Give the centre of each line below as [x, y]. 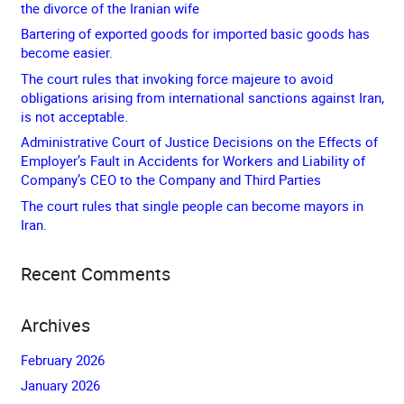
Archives [55, 325]
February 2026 [62, 359]
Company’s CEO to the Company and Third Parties [170, 179]
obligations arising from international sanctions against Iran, [202, 97]
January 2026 [60, 385]
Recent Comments [95, 273]
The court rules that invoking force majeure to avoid [176, 78]
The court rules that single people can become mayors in [192, 205]
